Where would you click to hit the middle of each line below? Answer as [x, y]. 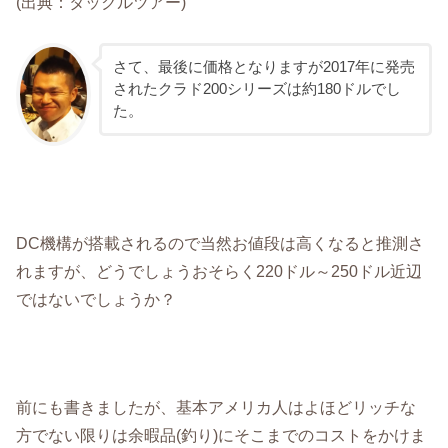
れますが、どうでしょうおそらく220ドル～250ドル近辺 [219, 270]
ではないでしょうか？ [96, 298]
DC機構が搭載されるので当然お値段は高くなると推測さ [220, 242]
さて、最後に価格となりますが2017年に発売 [263, 67]
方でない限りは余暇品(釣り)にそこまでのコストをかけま [221, 435]
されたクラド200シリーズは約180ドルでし [256, 89]
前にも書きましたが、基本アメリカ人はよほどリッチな [216, 407]
